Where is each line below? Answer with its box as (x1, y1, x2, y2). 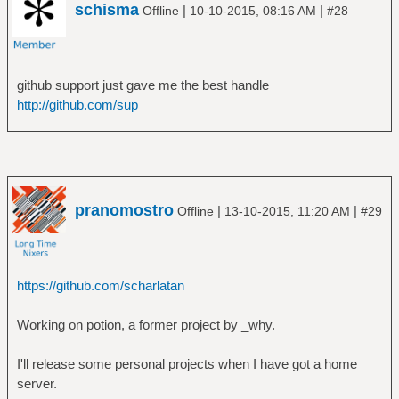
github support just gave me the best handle (16, 77, 269, 93)
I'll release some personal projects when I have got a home (16, 355, 357, 371)
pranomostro (75, 200, 174, 219)
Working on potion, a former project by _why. (16, 316, 275, 332)
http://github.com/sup (16, 97, 138, 112)
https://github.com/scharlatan (16, 277, 184, 293)
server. (16, 375, 57, 391)
